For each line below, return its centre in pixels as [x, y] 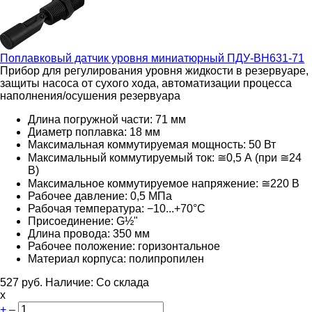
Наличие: [71, 282]
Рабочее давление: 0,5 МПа [100, 196]
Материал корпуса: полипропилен [116, 258]
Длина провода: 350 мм [89, 233]
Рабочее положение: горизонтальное [124, 246]
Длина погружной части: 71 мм [107, 119]
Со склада [123, 282]
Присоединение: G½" [83, 221]
